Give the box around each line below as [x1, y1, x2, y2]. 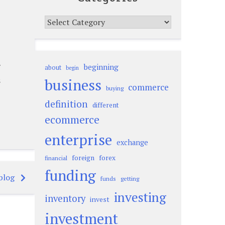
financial [44, 154, 67, 162]
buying [105, 84, 124, 92]
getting [120, 175, 139, 182]
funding [44, 166, 96, 185]
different [92, 100, 119, 109]
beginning [83, 62, 119, 72]
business [44, 75, 101, 94]
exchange [116, 138, 148, 147]
